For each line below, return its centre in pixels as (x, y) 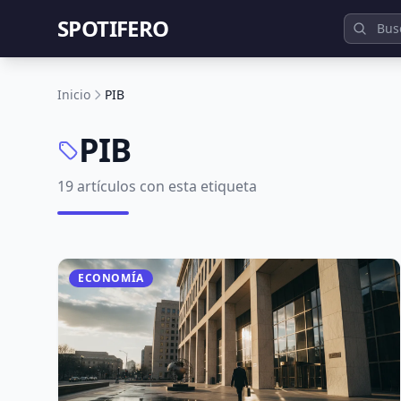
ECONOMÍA (111, 278)
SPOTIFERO (113, 28)
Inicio (74, 94)
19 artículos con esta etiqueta (157, 186)
